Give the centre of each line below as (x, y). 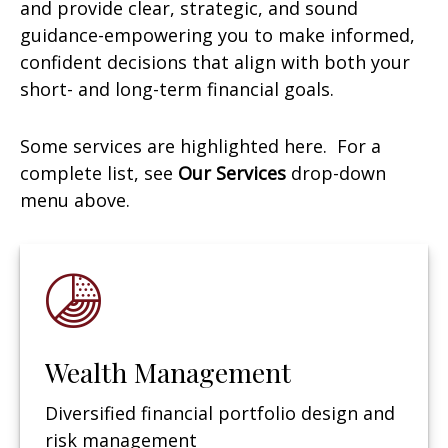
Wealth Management (168, 371)
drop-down (336, 172)
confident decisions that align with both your (215, 61)
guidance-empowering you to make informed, (217, 34)
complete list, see (99, 172)
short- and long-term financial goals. (177, 88)
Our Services (232, 172)
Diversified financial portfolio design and (220, 412)
